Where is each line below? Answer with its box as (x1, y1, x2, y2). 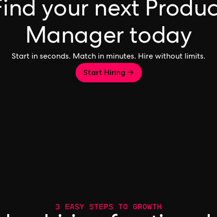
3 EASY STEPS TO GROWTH (55, 200, 162, 212)
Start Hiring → (83, 68, 134, 77)
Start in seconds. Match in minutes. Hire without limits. (12, 53, 205, 61)
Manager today (25, 26, 192, 49)
